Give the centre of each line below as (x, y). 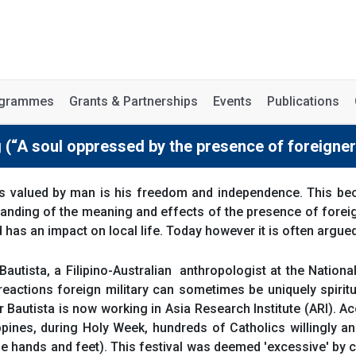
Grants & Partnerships (133, 101)
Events (232, 101)
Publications (303, 101)
